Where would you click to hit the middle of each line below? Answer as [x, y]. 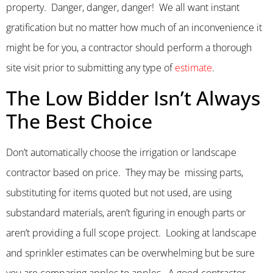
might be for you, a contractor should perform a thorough [129, 47]
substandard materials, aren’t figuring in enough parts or [126, 213]
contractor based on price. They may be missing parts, [125, 173]
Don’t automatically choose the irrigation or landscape [121, 153]
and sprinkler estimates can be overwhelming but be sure [130, 253]
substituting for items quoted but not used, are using [119, 193]
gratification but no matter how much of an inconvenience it [134, 27]
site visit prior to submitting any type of [90, 67]
